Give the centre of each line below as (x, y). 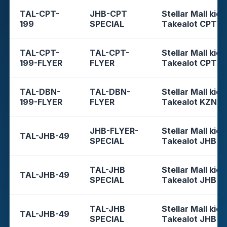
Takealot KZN (189, 102)
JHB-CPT (108, 13)
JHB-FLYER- (114, 130)
